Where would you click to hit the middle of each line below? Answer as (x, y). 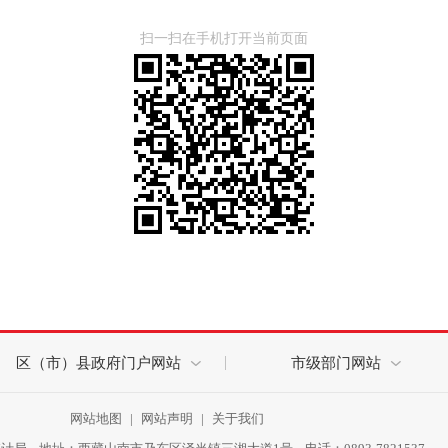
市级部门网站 (336, 363)
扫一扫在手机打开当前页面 (224, 38)
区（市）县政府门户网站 (98, 363)
